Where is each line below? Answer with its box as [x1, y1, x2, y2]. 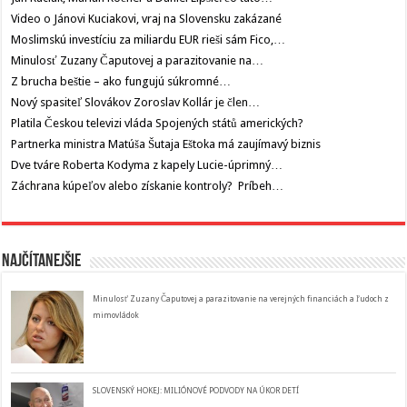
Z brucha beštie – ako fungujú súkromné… [11, 74, 232, 89]
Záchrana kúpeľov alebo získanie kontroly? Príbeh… [11, 179, 284, 194]
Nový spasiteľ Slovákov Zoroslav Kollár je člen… [11, 95, 261, 110]
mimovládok [93, 311, 140, 321]
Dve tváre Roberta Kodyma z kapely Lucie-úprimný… [11, 158, 283, 173]
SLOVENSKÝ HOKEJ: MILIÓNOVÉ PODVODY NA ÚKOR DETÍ [93, 386, 300, 396]
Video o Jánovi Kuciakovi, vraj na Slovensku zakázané [11, 12, 283, 26]
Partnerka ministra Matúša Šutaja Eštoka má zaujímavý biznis [11, 137, 322, 152]
